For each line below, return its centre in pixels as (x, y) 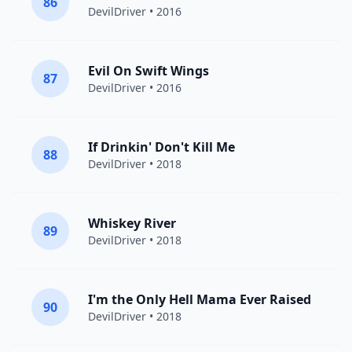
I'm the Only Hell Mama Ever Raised (200, 299)
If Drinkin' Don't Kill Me (161, 147)
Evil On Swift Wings (148, 71)
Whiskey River (132, 223)
